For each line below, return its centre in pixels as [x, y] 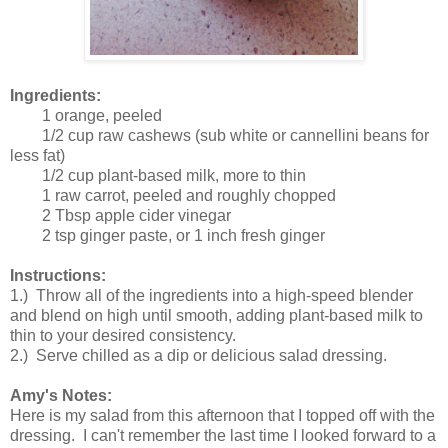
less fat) [37, 156]
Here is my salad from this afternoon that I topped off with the [222, 416]
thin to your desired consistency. [123, 336]
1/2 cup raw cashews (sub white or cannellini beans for [219, 136]
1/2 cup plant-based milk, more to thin [158, 176]
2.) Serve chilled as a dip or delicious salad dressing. [198, 356]
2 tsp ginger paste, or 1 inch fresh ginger [167, 236]
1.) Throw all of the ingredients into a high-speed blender [211, 296]
